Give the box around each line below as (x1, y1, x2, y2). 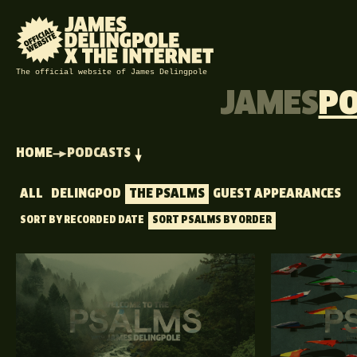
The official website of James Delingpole (16, 68, 207, 76)
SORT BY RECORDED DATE (20, 216, 144, 226)
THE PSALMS (129, 188, 205, 200)
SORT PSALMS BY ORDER (152, 216, 272, 226)
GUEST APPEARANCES (213, 188, 341, 200)
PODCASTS (67, 147, 131, 159)
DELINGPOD (51, 188, 121, 200)
